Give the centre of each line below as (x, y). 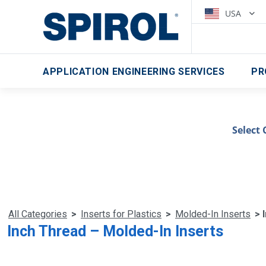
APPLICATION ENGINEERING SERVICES (134, 72)
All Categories (38, 214)
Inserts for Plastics (121, 214)
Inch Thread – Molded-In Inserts (115, 231)
